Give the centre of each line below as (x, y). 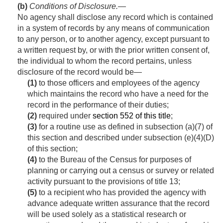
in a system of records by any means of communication (113, 28)
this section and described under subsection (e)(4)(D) (121, 138)
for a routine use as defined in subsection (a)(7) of (125, 127)
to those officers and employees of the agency (118, 83)
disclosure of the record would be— (80, 72)
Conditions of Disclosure (73, 6)
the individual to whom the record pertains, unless (105, 61)
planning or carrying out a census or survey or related (121, 171)
